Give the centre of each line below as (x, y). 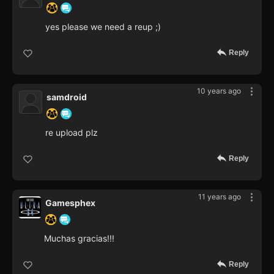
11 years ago (220, 197)
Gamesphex (70, 203)
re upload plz (72, 133)
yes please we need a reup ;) (103, 27)
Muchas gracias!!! (79, 239)
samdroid (67, 97)
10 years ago (219, 91)
